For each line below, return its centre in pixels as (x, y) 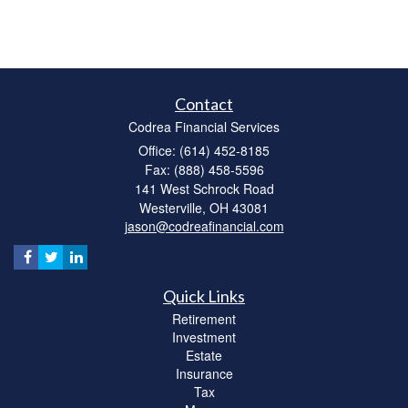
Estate (204, 355)
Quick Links (204, 296)
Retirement (204, 318)
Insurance (204, 373)
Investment (204, 337)
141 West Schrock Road (204, 188)
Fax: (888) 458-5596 (204, 169)
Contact (204, 103)
